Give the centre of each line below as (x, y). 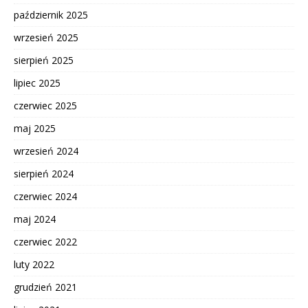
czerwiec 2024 (45, 197)
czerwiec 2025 (45, 106)
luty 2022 (34, 265)
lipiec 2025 (37, 83)
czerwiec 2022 (45, 242)
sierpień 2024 (44, 174)
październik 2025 (51, 15)
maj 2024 (35, 219)
